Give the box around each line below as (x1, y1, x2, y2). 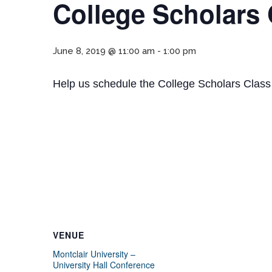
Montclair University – (53, 248, 135, 260)
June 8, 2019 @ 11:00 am (53, 46, 155, 56)
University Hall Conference (53, 259, 155, 271)
